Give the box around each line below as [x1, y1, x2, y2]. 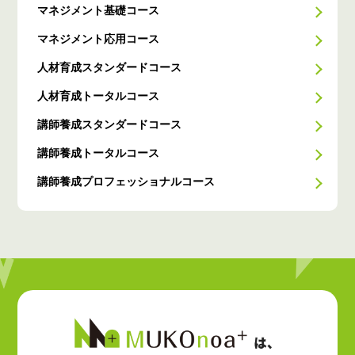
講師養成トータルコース [37, 147, 160, 160]
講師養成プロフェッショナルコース [37, 175, 216, 189]
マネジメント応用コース [37, 32, 160, 46]
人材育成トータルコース [37, 90, 160, 103]
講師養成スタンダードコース [37, 118, 182, 132]
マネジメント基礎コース [37, 4, 160, 17]
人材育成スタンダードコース [37, 61, 182, 74]
